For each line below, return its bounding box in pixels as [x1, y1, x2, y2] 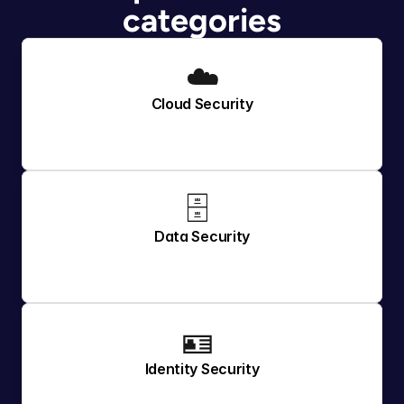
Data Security [154, 227, 250, 245]
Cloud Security [151, 95, 253, 113]
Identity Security [144, 360, 260, 378]
